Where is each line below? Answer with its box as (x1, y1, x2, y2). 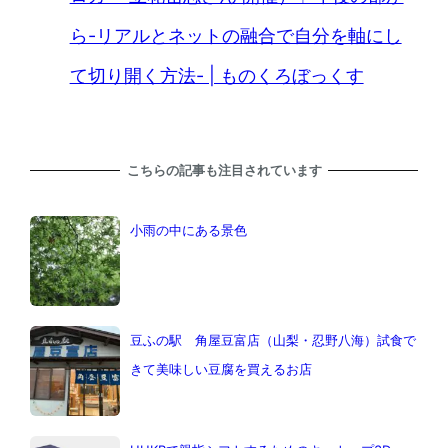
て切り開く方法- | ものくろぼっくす (69, 64, 364, 86)
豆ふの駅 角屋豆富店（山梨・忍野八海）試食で (129, 332, 416, 349)
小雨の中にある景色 (129, 222, 247, 239)
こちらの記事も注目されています (126, 161, 322, 178)
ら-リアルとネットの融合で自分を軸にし (69, 24, 402, 46)
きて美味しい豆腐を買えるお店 (129, 361, 312, 378)
